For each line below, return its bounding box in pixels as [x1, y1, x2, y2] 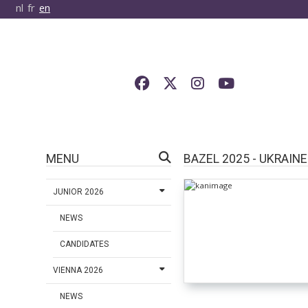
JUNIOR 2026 [53, 187, 104, 197]
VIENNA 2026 [53, 265, 104, 276]
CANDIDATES [60, 239, 109, 250]
